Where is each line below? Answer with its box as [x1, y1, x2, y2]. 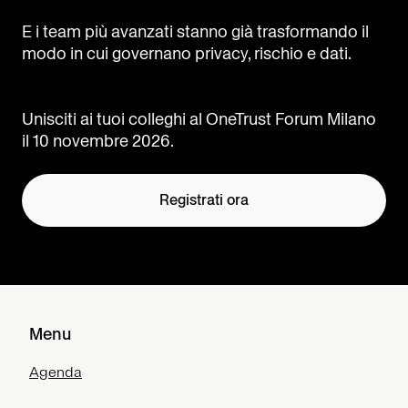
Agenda [29, 363, 82, 382]
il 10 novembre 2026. [22, 129, 174, 152]
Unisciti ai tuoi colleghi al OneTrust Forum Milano [22, 107, 376, 130]
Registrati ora [159, 189, 249, 210]
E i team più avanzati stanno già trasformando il [22, 20, 369, 43]
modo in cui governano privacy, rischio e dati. [22, 42, 352, 65]
